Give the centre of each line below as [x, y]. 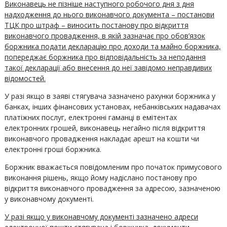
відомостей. [25, 78]
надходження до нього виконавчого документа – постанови [109, 14]
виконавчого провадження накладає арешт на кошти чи [102, 139]
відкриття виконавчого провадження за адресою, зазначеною [112, 188]
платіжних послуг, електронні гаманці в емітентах [90, 117]
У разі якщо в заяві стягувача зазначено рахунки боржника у [110, 96]
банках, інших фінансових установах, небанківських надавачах [112, 107]
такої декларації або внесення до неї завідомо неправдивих [108, 68]
